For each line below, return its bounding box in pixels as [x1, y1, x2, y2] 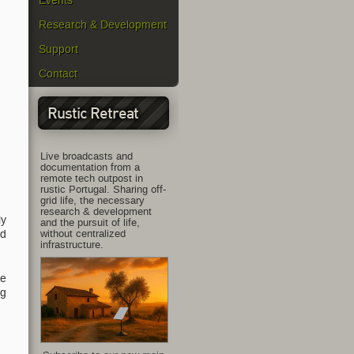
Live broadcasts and [40, 151, 133, 161]
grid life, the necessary [40, 195, 145, 205]
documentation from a [40, 162, 140, 172]
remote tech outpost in [40, 173, 143, 183]
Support [39, 44, 78, 55]
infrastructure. [40, 239, 104, 250]
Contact [39, 69, 77, 79]
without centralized [40, 228, 126, 239]
